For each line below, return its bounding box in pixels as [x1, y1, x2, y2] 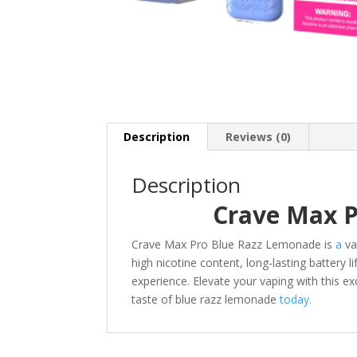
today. [280, 291, 312, 307]
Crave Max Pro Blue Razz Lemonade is [131, 236, 333, 252]
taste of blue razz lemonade [131, 291, 280, 307]
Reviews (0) [226, 128, 292, 144]
